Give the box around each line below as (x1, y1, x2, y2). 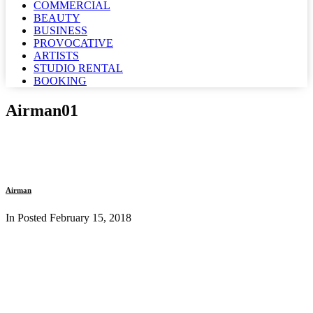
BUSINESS (34, 24, 87, 36)
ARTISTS (34, 50, 79, 61)
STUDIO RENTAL (34, 62, 123, 74)
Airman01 (6, 101, 78, 119)
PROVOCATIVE (34, 37, 113, 49)
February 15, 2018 (50, 211, 131, 224)
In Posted (6, 211, 50, 224)
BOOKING (34, 75, 87, 87)
